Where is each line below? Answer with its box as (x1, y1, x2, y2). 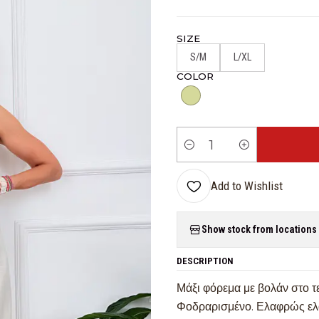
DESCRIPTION (177, 255, 234, 266)
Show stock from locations (202, 223, 317, 236)
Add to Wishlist (211, 179, 283, 193)
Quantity (177, 146, 221, 159)
